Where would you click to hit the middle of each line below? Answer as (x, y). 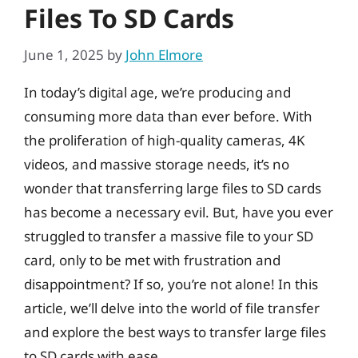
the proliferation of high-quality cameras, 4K (165, 140)
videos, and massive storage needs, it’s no (157, 164)
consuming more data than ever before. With (168, 116)
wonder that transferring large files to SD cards (173, 188)
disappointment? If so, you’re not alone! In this (171, 284)
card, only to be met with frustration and (152, 260)
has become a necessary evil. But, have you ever (179, 212)
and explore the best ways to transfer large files (175, 332)
